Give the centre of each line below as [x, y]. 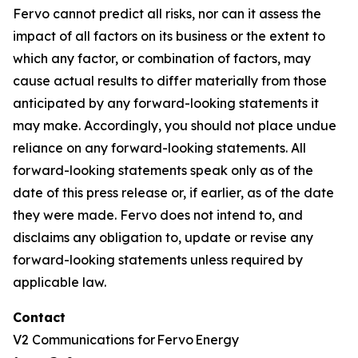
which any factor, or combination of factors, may [162, 58]
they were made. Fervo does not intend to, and [158, 215]
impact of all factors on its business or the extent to [169, 36]
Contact [39, 317]
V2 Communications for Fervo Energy [127, 340]
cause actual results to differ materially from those [170, 81]
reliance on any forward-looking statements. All [159, 148]
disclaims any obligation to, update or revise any [163, 237]
